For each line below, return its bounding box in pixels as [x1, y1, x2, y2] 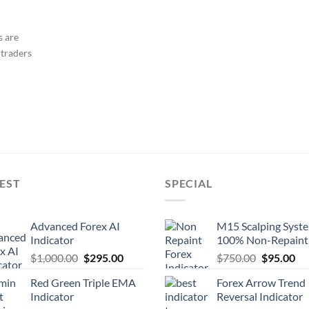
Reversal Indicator [217, 289, 303, 303]
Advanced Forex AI [30, 219, 120, 232]
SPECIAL [165, 177, 212, 190]
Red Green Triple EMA [30, 275, 136, 289]
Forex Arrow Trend [217, 275, 306, 289]
